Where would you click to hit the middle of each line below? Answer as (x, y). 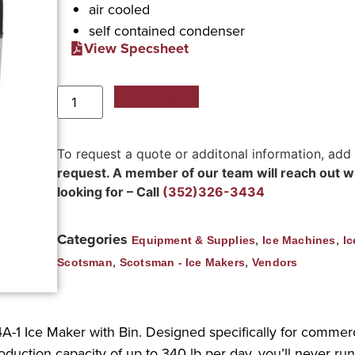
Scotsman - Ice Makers (182, 263)
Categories (93, 240)
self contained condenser (167, 30)
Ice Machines (299, 240)
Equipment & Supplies (194, 240)
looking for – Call (110, 191)
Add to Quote (157, 96)
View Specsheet (137, 48)
